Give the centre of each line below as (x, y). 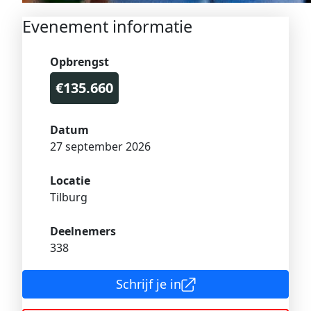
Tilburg (69, 197)
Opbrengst (79, 62)
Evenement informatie (107, 26)
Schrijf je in (148, 284)
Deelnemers (83, 231)
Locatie (70, 180)
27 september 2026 (100, 146)
